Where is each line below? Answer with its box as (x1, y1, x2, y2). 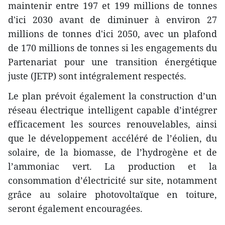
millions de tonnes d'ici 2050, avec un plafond (8, 27, 217, 40)
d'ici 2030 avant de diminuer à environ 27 (8, 13, 217, 26)
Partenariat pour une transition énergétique (8, 55, 217, 68)
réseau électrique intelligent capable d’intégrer (8, 103, 217, 116)
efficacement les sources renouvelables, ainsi (8, 118, 217, 130)
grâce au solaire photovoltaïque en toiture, (8, 188, 217, 200)
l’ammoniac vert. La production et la (8, 160, 217, 172)
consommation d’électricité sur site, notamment (8, 174, 217, 186)
